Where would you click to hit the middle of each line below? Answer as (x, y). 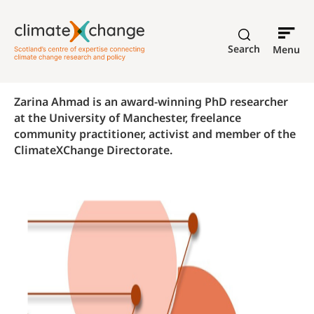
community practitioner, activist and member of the (155, 134)
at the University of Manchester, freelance (128, 118)
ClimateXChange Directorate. (93, 150)
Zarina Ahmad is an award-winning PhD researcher (151, 102)
